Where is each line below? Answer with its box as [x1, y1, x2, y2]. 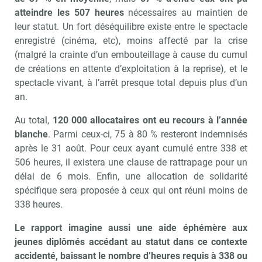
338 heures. [15, 198, 65, 210]
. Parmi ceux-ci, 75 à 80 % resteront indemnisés [48, 128, 247, 140]
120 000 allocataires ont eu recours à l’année [52, 114, 248, 126]
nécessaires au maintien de [123, 6, 248, 18]
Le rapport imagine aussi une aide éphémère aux [15, 222, 247, 233]
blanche [15, 128, 48, 140]
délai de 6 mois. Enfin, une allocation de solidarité [15, 170, 247, 182]
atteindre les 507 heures [15, 6, 124, 18]
